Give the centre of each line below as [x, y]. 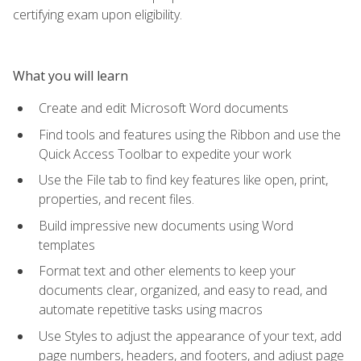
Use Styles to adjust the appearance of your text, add [190, 336]
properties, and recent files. [116, 199]
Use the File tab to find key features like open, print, [183, 180]
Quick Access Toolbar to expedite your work [165, 154]
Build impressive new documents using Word [166, 225]
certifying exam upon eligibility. [98, 14]
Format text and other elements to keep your [167, 271]
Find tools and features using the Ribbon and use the [190, 134]
